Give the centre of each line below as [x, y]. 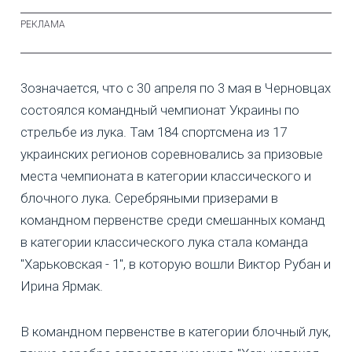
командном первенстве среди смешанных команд [173, 220]
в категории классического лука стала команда [164, 242]
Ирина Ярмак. [62, 286]
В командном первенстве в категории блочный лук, [176, 331]
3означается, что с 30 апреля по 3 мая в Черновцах [176, 88]
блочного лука [64, 198]
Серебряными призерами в [195, 198]
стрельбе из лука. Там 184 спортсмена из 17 [154, 132]
